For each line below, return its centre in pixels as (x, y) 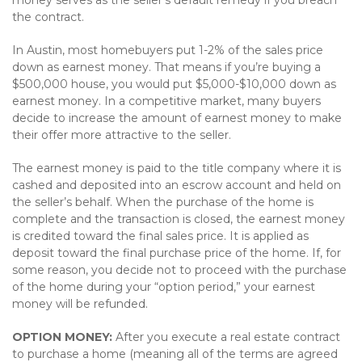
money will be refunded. (80, 304)
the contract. (48, 17)
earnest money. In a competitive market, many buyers (166, 101)
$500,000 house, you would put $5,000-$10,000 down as (174, 84)
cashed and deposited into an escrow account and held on (177, 185)
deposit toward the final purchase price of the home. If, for (177, 253)
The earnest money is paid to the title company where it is (177, 168)
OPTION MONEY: (64, 337)
